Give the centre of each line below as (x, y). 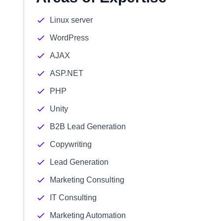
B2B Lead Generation (88, 127)
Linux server (71, 20)
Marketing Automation (88, 215)
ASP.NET (67, 73)
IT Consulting (73, 198)
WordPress (69, 38)
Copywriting (71, 144)
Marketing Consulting (87, 180)
